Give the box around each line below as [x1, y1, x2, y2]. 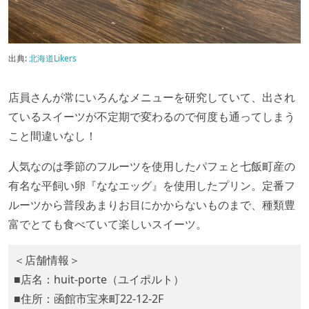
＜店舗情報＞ [14, 252, 80, 268]
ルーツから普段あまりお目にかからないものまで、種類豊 [8, 197, 295, 212]
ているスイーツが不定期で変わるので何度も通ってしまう [8, 108, 295, 124]
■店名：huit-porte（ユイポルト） [14, 271, 184, 287]
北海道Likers [29, 52, 77, 64]
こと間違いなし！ [8, 128, 97, 143]
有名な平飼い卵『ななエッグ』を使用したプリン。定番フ [8, 177, 295, 193]
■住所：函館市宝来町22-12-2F [14, 290, 163, 306]
